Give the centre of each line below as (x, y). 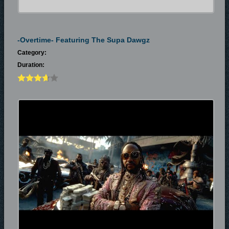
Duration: (31, 65)
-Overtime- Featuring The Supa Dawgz (84, 40)
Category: (32, 53)
